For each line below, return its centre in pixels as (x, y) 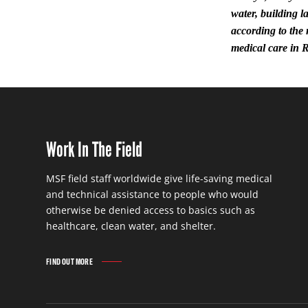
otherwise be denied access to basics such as (151, 210)
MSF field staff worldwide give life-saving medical (159, 178)
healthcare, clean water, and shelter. (131, 225)
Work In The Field (95, 149)
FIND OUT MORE (69, 261)
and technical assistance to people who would (153, 194)
